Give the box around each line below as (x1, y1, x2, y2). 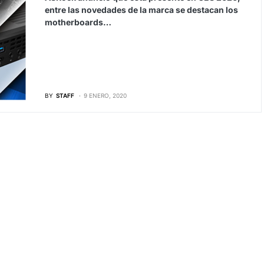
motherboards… (44, 17, 111, 27)
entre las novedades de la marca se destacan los (44, 5, 238, 15)
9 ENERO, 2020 (83, 91, 127, 99)
